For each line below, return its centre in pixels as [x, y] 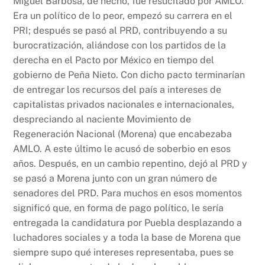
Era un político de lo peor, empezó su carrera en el [123, 16]
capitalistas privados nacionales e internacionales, [124, 105]
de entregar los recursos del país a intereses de [117, 90]
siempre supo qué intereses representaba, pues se [124, 253]
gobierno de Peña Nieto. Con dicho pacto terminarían [129, 75]
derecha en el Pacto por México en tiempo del [114, 60]
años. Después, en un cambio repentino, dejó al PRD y [130, 164]
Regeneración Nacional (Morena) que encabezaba [123, 134]
